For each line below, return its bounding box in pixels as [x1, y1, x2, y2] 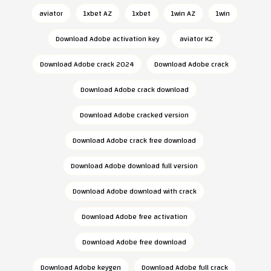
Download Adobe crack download [80, 83, 189, 96]
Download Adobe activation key [56, 32, 159, 45]
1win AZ [171, 7, 195, 20]
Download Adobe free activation [81, 210, 188, 223]
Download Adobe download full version [71, 159, 198, 172]
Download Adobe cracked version [80, 108, 189, 122]
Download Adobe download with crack [72, 184, 197, 198]
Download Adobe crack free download [73, 134, 196, 147]
